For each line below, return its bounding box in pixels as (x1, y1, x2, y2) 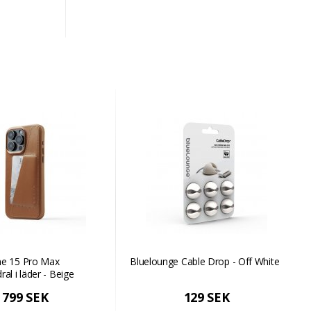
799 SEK (2, 289, 49, 305)
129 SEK (183, 289, 230, 305)
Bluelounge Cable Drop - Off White (130, 255, 280, 268)
